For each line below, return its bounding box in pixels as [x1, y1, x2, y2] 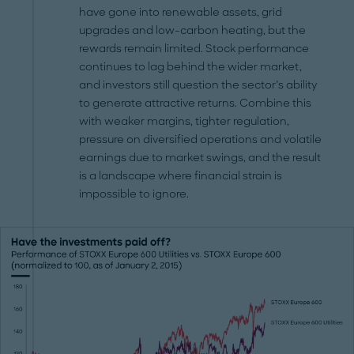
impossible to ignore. [79, 186, 190, 201]
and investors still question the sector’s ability [79, 77, 318, 92]
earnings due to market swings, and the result [79, 150, 322, 164]
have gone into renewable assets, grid [79, 5, 283, 19]
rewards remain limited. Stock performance [79, 41, 310, 55]
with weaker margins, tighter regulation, [79, 114, 290, 128]
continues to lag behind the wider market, [79, 59, 303, 73]
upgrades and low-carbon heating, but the [79, 23, 307, 37]
